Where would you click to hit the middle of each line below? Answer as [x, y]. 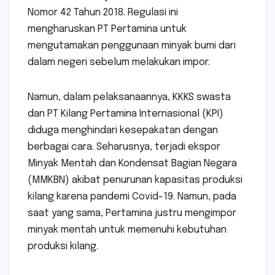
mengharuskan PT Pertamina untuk [107, 29]
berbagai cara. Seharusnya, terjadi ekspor [124, 147]
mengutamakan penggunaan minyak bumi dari [132, 46]
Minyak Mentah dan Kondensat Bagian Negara [132, 164]
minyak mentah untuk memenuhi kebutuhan [127, 230]
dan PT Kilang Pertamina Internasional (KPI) [126, 114]
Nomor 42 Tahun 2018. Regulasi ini [103, 13]
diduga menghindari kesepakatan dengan [123, 131]
